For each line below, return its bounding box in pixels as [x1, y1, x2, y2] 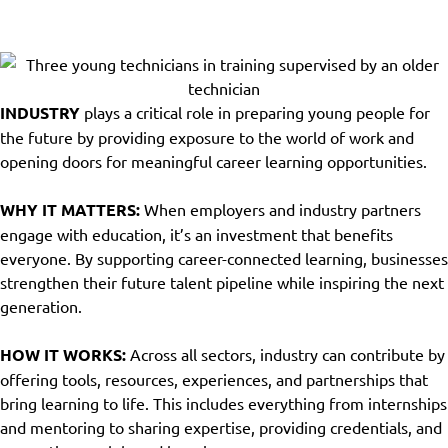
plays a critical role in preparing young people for [84, 101, 430, 122]
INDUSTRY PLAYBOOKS [133, 7, 315, 29]
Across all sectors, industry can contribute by [126, 343, 445, 364]
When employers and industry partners [140, 198, 421, 219]
